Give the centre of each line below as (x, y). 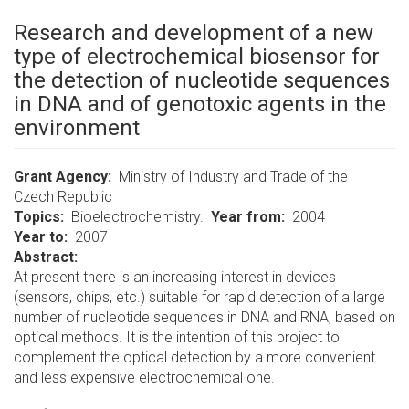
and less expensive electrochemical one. (144, 378)
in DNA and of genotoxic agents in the (200, 104)
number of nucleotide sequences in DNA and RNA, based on (204, 317)
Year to (39, 237)
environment (77, 128)
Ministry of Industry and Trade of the (233, 177)
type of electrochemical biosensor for (197, 57)
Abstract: (46, 257)
